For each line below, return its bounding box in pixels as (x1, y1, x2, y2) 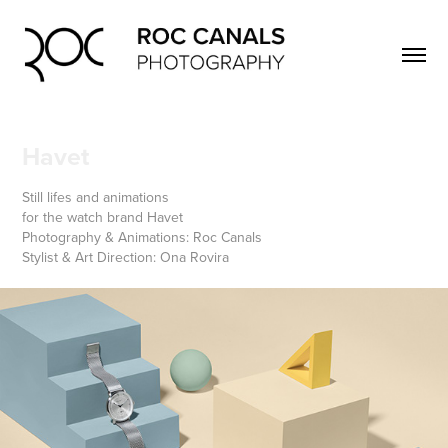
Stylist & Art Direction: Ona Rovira (22, 246, 230, 267)
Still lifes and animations (22, 186, 170, 207)
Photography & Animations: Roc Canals (22, 226, 263, 247)
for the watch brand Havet (22, 206, 184, 227)
